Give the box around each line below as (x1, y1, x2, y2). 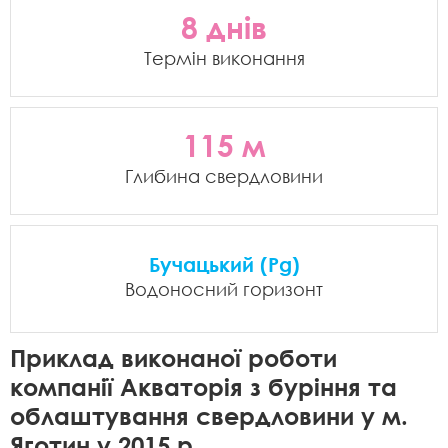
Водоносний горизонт (125, 278, 323, 300)
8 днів (181, 9, 267, 46)
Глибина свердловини (125, 165, 323, 187)
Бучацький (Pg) (148, 252, 300, 276)
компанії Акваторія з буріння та (10, 372, 397, 401)
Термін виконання (143, 47, 305, 69)
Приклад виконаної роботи (10, 343, 337, 372)
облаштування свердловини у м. (10, 401, 408, 430)
